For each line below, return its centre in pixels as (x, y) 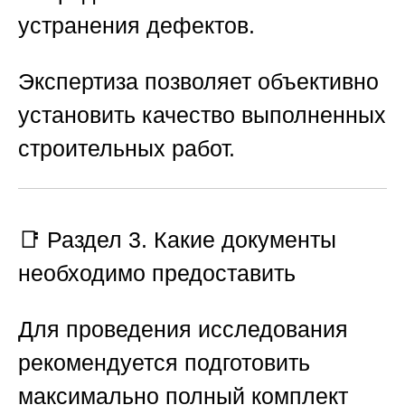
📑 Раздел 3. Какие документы (177, 239)
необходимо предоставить (157, 273)
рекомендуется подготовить (164, 362)
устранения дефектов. (137, 26)
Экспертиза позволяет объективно (198, 82)
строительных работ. (127, 149)
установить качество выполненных (202, 115)
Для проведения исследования (183, 329)
